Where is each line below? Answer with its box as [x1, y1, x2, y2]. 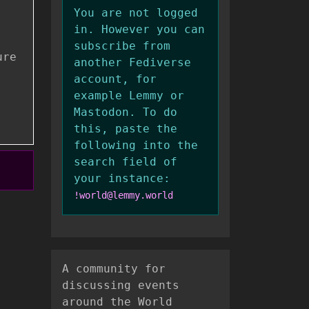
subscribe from [74, 39, 170, 52]
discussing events [62, 278, 179, 292]
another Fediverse [74, 55, 191, 69]
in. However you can [74, 22, 205, 36]
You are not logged [74, 6, 198, 19]
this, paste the [74, 121, 177, 135]
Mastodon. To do [74, 105, 177, 119]
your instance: [74, 171, 170, 185]
